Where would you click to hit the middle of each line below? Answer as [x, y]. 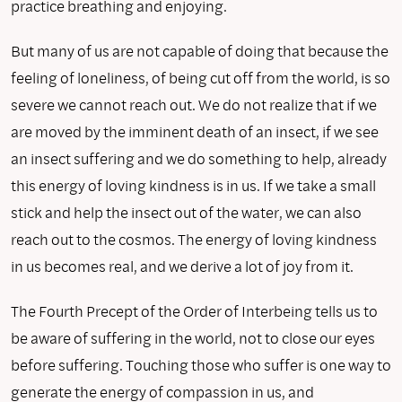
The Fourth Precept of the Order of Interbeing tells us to [194, 310]
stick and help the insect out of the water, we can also [186, 212]
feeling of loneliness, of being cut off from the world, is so [201, 77]
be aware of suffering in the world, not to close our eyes [193, 337]
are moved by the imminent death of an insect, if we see [195, 131]
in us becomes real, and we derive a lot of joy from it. [182, 266]
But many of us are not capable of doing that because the [200, 50]
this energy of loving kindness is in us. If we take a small [193, 185]
